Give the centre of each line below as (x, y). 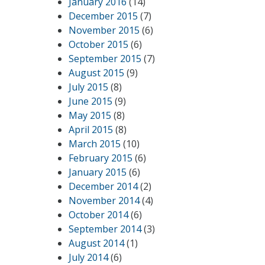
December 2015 (103, 16)
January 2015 (98, 172)
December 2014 (103, 186)
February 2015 (101, 158)
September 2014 (105, 229)
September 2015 (105, 59)
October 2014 (98, 215)
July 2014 (88, 257)
